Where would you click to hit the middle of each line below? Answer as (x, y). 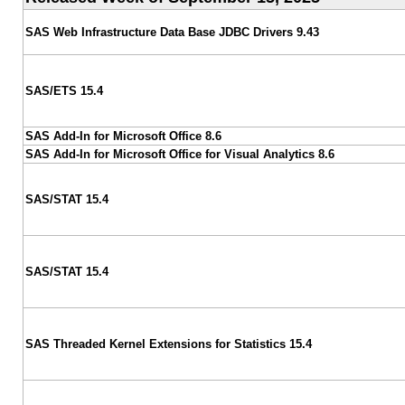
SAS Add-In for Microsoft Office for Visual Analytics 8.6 (179, 154)
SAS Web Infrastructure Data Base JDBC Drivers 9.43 (172, 32)
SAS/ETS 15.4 (64, 90)
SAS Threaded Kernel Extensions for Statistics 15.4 (168, 344)
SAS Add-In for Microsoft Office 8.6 (123, 136)
